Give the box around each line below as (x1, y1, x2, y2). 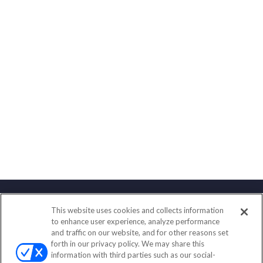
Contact (113, 209, 150, 221)
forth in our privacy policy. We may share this (51, 239, 205, 248)
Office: (89, 231, 117, 241)
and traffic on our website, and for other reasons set (51, 228, 229, 237)
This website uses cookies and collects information (51, 205, 224, 215)
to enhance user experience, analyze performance (51, 217, 220, 226)
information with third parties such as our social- (51, 250, 216, 259)
